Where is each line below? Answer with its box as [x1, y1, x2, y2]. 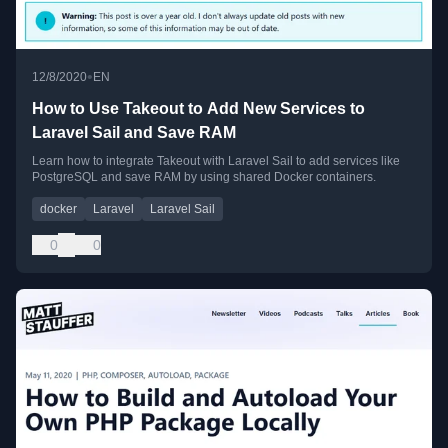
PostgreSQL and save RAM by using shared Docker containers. [32, 169, 376, 184]
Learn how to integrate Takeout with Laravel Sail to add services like [32, 153, 400, 168]
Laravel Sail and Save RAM [32, 123, 236, 141]
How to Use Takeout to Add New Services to [32, 99, 365, 117]
